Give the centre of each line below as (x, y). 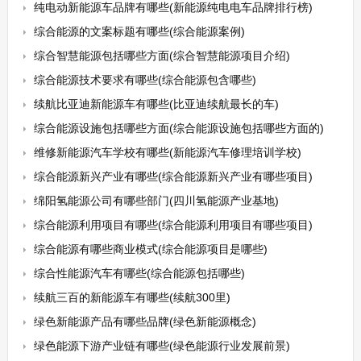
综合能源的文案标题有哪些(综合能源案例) (139, 31)
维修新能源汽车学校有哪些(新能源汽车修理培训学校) (167, 152)
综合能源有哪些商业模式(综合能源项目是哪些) (150, 249)
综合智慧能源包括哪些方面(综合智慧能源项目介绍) (162, 56)
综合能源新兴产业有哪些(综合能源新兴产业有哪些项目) (173, 176)
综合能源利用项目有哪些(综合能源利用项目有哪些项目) (173, 225)
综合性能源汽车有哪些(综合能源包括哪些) (139, 273)
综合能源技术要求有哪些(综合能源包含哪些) (145, 80)
